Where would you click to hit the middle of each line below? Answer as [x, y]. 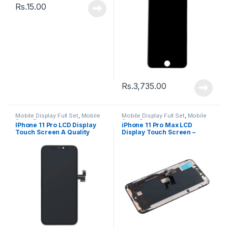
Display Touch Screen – [158, 132]
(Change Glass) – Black [51, 139]
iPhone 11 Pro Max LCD [157, 125]
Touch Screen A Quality [52, 132]
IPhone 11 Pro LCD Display [55, 125]
